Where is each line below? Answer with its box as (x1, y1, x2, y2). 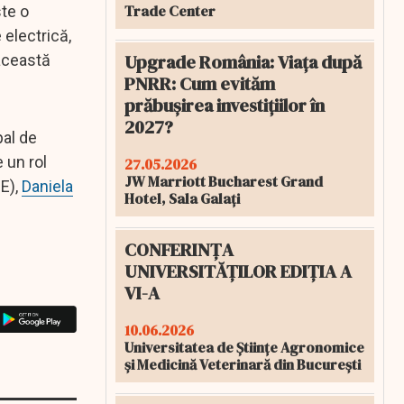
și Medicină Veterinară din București (124, 354, 361, 374)
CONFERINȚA (124, 237, 234, 262)
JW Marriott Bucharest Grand (124, 171, 323, 191)
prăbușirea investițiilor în (124, 93, 325, 118)
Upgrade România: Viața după (124, 50, 362, 75)
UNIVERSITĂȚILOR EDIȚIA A (124, 259, 352, 284)
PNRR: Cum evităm (124, 71, 275, 96)
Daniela (22, 177, 73, 197)
